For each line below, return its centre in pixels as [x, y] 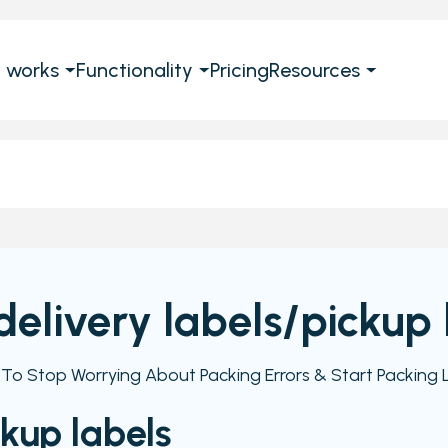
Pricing [239, 70]
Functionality [134, 70]
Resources [314, 70]
